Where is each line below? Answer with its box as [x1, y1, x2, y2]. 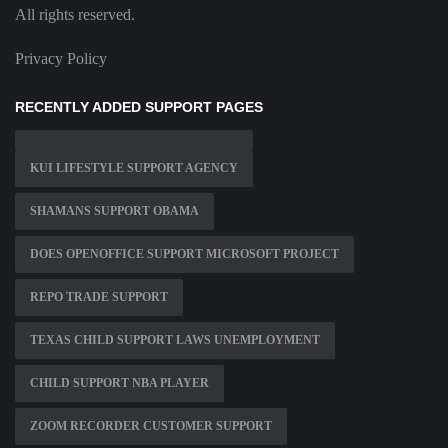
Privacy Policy [15, 50, 107, 68]
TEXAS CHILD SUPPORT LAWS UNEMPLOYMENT [30, 333, 320, 348]
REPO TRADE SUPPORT [30, 290, 168, 305]
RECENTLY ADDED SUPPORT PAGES [15, 99, 263, 116]
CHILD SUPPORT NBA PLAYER [30, 376, 209, 391]
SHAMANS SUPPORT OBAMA [30, 204, 199, 219]
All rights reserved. [15, 6, 135, 24]
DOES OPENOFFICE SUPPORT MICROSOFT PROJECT [30, 247, 339, 262]
